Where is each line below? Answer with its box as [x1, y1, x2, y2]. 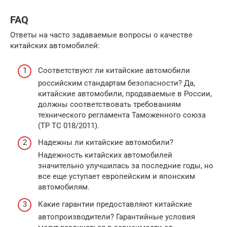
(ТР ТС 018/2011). [38, 121, 99, 130]
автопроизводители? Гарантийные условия [38, 212, 195, 221]
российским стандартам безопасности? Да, [38, 78, 195, 88]
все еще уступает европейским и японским [38, 172, 195, 181]
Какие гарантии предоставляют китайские [38, 199, 192, 209]
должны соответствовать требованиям [38, 99, 181, 109]
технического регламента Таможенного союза [38, 110, 206, 120]
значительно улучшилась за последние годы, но [38, 161, 213, 171]
